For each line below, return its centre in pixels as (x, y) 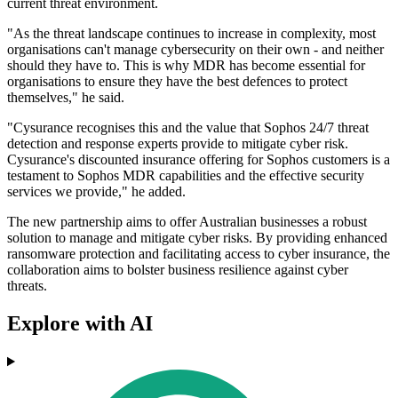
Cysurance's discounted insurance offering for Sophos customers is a (199, 160)
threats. (27, 286)
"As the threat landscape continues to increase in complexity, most (191, 34)
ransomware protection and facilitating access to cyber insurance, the (199, 254)
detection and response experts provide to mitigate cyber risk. (178, 144)
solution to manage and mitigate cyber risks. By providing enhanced (197, 238)
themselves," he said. (66, 98)
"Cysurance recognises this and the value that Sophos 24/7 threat (188, 128)
